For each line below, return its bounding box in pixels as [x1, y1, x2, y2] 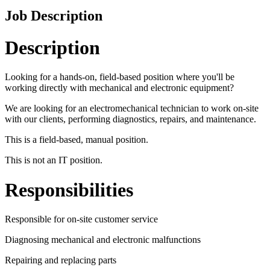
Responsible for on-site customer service [5, 214, 158, 225]
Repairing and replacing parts [5, 255, 116, 266]
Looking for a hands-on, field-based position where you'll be [5, 72, 234, 83]
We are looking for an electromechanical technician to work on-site [5, 103, 259, 114]
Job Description [5, 7, 102, 24]
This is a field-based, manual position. [5, 134, 148, 145]
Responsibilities [5, 178, 133, 201]
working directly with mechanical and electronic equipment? [5, 83, 234, 93]
